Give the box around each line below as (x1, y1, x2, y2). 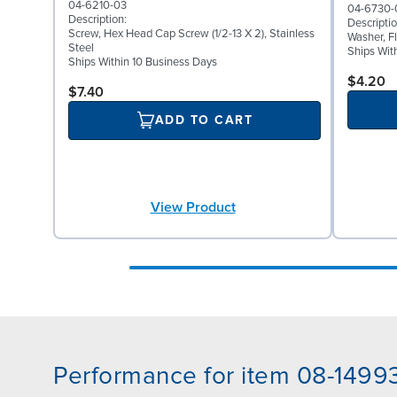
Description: (68, 12, 127, 27)
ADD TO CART (154, 113, 253, 128)
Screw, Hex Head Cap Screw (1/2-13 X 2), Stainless (68, 26, 315, 41)
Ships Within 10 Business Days (68, 54, 217, 69)
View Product (150, 198, 236, 216)
